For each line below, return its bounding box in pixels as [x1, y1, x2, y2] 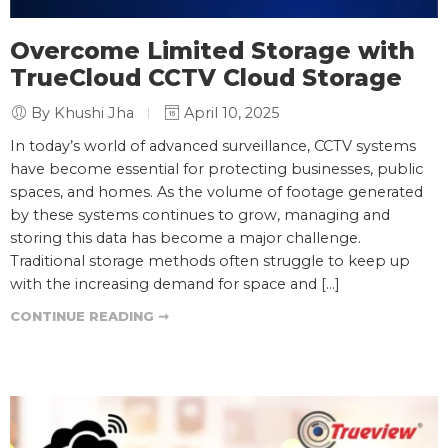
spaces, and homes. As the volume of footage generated [10, 183, 423, 202]
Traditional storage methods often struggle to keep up [10, 252, 410, 271]
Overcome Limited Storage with [10, 37, 415, 66]
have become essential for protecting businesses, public [10, 160, 423, 179]
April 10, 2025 [180, 104, 280, 123]
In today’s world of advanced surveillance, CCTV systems [10, 137, 416, 156]
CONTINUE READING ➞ [10, 308, 169, 325]
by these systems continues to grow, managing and [10, 206, 390, 225]
